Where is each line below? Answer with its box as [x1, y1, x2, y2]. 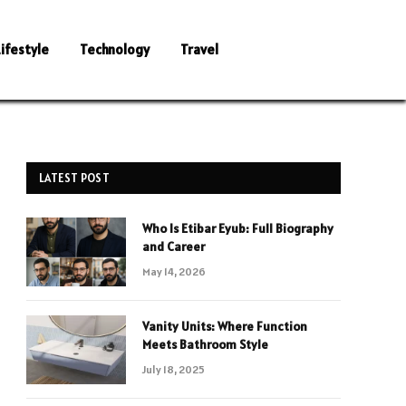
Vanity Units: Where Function [142, 318, 307, 334]
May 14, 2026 [142, 265, 206, 278]
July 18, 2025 [142, 362, 205, 376]
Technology [80, 41, 150, 58]
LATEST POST [39, 170, 110, 186]
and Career [142, 238, 205, 255]
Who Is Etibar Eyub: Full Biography [142, 220, 333, 237]
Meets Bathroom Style [142, 336, 268, 353]
